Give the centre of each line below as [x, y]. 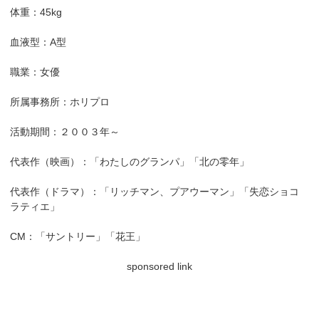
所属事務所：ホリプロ [60, 102]
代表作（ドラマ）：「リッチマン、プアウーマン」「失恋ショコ [155, 192]
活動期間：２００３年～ [65, 132]
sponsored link [159, 267]
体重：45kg [36, 12]
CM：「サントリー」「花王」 [78, 237]
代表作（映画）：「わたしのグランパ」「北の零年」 [130, 162]
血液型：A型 [38, 42]
